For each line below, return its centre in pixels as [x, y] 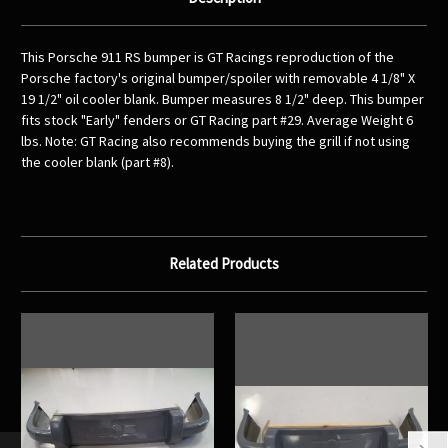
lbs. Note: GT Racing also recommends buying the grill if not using [215, 141]
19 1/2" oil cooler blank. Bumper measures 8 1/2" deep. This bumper [222, 99]
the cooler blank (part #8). [97, 162]
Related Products [224, 264]
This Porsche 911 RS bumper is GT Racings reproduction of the [207, 57]
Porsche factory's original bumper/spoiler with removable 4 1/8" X [218, 78]
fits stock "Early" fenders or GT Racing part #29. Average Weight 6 [217, 120]
